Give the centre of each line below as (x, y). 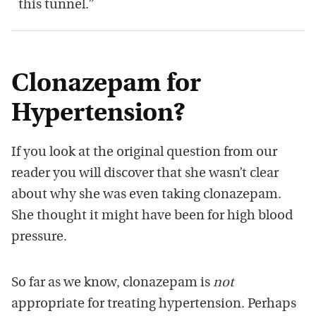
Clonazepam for (106, 85)
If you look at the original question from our (144, 153)
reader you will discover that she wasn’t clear (145, 174)
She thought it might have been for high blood (152, 217)
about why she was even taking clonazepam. (146, 195)
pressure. (39, 238)
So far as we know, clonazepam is (112, 284)
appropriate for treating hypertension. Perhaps (154, 305)
